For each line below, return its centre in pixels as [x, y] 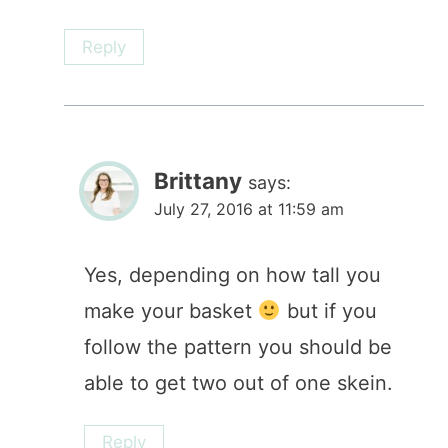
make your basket [171, 311]
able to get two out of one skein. [238, 383]
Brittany [198, 181]
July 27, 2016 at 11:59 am [249, 209]
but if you [328, 311]
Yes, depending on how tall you [232, 275]
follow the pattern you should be [238, 347]
